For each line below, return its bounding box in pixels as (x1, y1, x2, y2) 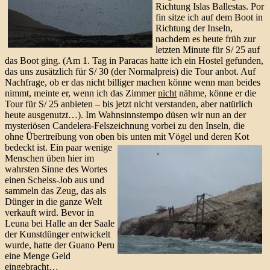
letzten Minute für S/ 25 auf (155, 45, 260, 55)
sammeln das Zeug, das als (5, 186, 106, 196)
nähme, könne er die (177, 88, 256, 99)
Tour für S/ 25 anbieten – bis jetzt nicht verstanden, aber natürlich (5, 99, 253, 110)
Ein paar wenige (50, 142, 112, 153)
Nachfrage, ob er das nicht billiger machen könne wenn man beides (5, 77, 260, 88)
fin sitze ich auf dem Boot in (155, 12, 263, 23)
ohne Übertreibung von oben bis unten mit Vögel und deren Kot (5, 131, 249, 142)
